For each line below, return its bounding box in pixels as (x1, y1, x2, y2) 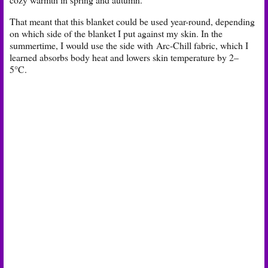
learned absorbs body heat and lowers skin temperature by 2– (10, 51, 239, 64)
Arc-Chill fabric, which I (156, 39, 248, 52)
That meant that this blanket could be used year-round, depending (10, 15, 255, 28)
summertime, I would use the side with (10, 39, 156, 52)
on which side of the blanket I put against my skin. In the (10, 27, 223, 40)
